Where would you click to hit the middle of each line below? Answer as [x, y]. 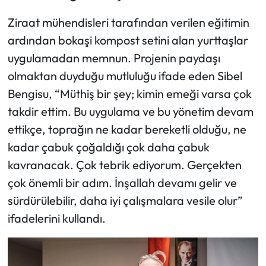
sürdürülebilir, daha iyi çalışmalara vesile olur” [125, 200]
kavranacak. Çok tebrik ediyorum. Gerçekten [124, 164]
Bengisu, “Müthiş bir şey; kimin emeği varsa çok [129, 93]
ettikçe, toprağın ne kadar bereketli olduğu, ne [127, 129]
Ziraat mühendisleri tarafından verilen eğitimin [128, 22]
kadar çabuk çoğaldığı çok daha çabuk [108, 147]
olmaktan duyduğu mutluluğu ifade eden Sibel [125, 75]
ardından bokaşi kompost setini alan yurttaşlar [128, 40]
